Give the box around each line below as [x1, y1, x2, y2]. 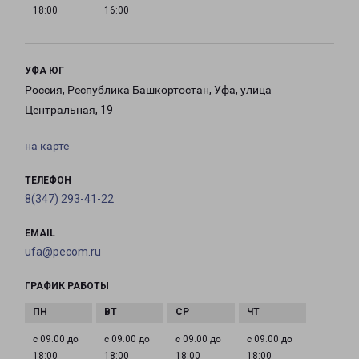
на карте [25, 139, 69, 153]
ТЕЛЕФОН [25, 175, 71, 187]
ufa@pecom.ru [25, 245, 101, 259]
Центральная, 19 [25, 103, 113, 117]
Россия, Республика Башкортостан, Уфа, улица [25, 83, 272, 97]
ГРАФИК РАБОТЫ [25, 280, 109, 292]
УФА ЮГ [25, 65, 64, 77]
